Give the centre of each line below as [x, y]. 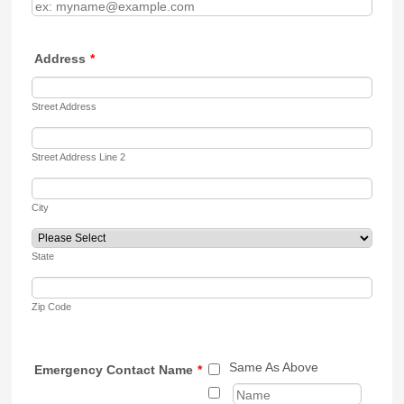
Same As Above [274, 367]
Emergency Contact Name [114, 370]
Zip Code [52, 307]
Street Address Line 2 [79, 157]
